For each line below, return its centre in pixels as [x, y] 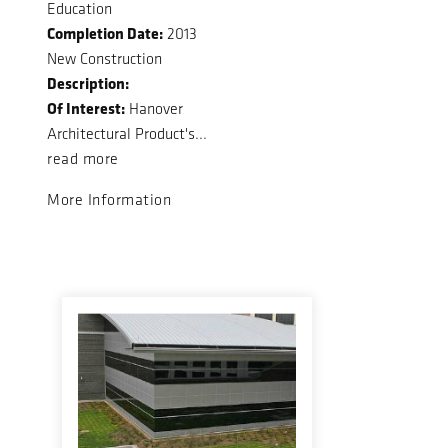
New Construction [104, 58]
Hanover [154, 108]
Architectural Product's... [127, 133]
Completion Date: [105, 32]
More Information [109, 199]
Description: [88, 82]
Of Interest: [86, 107]
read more [83, 158]
